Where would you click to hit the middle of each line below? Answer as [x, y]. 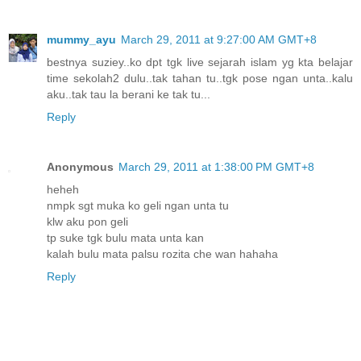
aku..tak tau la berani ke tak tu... [129, 94]
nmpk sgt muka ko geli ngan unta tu [138, 205]
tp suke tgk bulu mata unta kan [125, 237]
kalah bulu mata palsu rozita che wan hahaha [162, 253]
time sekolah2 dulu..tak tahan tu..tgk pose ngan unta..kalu [200, 78]
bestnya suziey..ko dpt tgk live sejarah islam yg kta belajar [200, 62]
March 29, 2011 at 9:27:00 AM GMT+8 [219, 39]
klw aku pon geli [87, 221]
